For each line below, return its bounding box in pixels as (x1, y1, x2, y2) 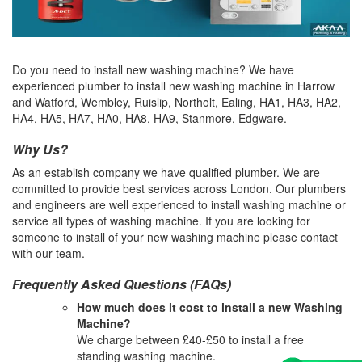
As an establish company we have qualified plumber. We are (12, 164, 320, 181)
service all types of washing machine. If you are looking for (12, 213, 310, 229)
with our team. (12, 245, 85, 262)
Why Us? (12, 140, 68, 159)
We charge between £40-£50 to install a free (77, 331, 304, 348)
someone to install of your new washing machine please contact (12, 229, 338, 246)
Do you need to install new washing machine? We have (12, 61, 294, 78)
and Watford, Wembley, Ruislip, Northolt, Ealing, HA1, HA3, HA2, (12, 94, 341, 111)
